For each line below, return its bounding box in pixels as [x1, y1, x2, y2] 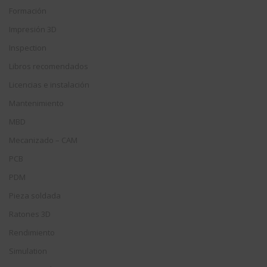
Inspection [9, 42, 46, 54]
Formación [9, 5, 46, 17]
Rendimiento [9, 227, 55, 238]
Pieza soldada [9, 190, 61, 201]
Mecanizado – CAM [9, 135, 77, 146]
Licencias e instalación [9, 79, 89, 91]
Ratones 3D [9, 209, 51, 220]
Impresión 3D [9, 24, 57, 35]
